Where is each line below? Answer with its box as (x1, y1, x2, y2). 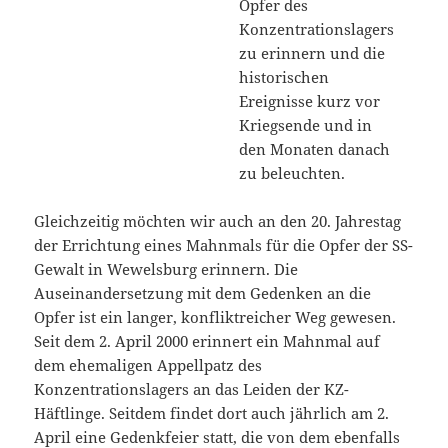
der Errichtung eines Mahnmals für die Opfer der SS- (34, 234, 414, 255)
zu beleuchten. (239, 162, 346, 183)
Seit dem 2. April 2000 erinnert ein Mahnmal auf (34, 330, 381, 351)
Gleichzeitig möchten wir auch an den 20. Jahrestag (34, 210, 402, 231)
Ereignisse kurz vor (239, 90, 381, 111)
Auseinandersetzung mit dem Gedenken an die (34, 282, 372, 303)
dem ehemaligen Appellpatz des (34, 354, 263, 375)
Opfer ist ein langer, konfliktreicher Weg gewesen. (34, 306, 397, 327)
